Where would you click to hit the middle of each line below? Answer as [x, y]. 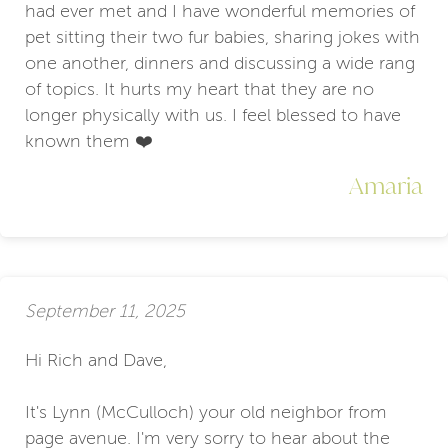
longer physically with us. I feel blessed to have [213, 114]
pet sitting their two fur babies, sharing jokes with [222, 36]
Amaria [386, 184]
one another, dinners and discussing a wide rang [220, 62]
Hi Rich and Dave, [96, 359]
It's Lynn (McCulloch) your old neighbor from [206, 411]
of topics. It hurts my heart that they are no [199, 88]
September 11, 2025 [105, 311]
